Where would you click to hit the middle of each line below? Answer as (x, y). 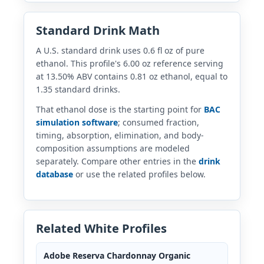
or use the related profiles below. (139, 174)
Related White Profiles (101, 228)
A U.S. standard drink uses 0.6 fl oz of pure (120, 50)
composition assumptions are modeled (113, 148)
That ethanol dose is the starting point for (120, 109)
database (55, 174)
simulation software (77, 122)
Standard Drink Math (98, 30)
